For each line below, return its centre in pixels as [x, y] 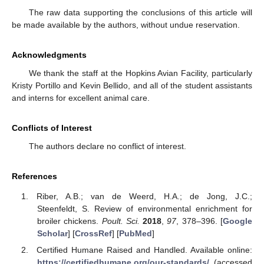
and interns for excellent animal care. [81, 98]
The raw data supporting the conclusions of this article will [140, 12]
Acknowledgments [49, 55]
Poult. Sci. [121, 221]
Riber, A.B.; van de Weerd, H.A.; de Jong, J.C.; [144, 197]
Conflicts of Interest [52, 128]
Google [238, 221]
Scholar [52, 234]
